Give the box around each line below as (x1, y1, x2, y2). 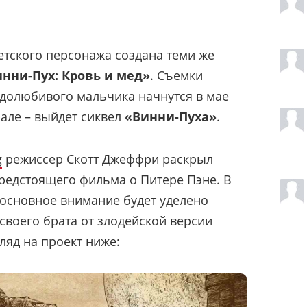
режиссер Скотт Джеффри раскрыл (2, 150, 213, 167)
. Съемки (150, 66, 203, 84)
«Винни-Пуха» (125, 108, 217, 125)
